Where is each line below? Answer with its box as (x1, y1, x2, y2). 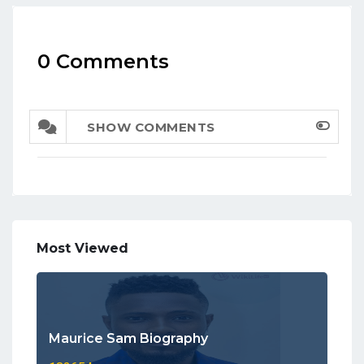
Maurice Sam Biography (49, 330, 208, 346)
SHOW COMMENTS (87, 119, 215, 135)
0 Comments (37, 49, 169, 73)
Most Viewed (37, 240, 128, 256)
